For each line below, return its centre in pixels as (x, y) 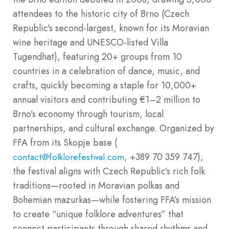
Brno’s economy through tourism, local (88, 114)
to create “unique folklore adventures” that (98, 214)
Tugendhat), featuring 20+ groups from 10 (97, 56)
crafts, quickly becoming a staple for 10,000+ (105, 85)
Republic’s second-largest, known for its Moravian (111, 28)
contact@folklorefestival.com (68, 157)
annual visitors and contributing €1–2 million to (107, 99)
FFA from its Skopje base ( (65, 142)
